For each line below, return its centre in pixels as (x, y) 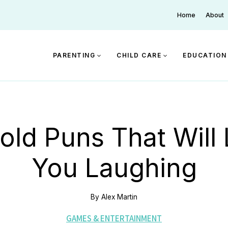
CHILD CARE (139, 55)
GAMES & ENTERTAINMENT (114, 218)
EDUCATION (205, 55)
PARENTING (74, 55)
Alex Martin (119, 197)
